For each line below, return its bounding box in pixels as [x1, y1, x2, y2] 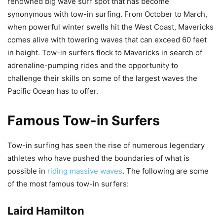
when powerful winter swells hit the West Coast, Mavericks [7, 22, 214, 32]
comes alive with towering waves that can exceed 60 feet [7, 35, 207, 45]
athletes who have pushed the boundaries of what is [7, 153, 189, 163]
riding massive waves [47, 166, 122, 176]
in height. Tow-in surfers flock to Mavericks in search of [7, 48, 202, 58]
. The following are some [122, 166, 209, 176]
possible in [7, 166, 47, 176]
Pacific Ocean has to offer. [7, 86, 98, 96]
